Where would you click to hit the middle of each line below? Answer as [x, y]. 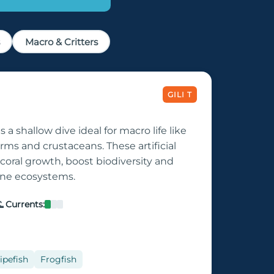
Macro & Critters [61, 42]
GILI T [180, 95]
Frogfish [58, 260]
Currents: [25, 205]
